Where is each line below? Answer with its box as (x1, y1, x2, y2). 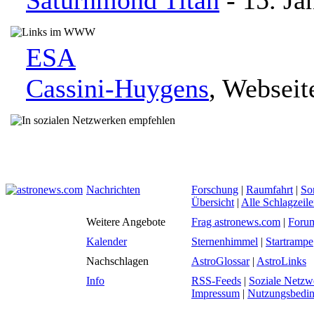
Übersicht (191, 196, 234, 208)
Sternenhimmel (191, 235, 258, 247)
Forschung (191, 184, 238, 196)
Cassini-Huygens (26, 74, 209, 103)
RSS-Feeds (191, 275, 241, 287)
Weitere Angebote (86, 216, 165, 228)
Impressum (191, 287, 240, 299)
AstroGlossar (191, 255, 250, 267)
